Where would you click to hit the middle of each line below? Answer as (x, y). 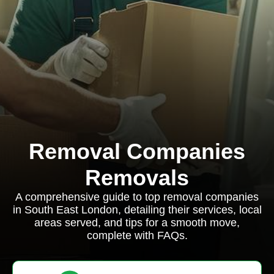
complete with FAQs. (137, 235)
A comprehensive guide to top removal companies (137, 197)
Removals (137, 178)
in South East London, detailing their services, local (137, 210)
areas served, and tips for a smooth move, (137, 223)
